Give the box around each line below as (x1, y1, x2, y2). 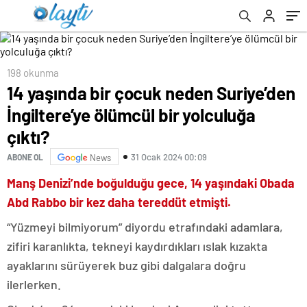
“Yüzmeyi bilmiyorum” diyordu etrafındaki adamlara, (7, 219, 283, 234)
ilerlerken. (7, 277, 61, 292)
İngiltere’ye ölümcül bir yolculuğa (7, 104, 256, 125)
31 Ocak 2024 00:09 (131, 151, 207, 162)
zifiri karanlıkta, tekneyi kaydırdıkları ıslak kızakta (7, 238, 267, 254)
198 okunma (7, 66, 59, 79)
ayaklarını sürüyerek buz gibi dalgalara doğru (7, 258, 246, 273)
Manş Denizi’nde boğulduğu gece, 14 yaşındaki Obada (7, 175, 295, 191)
